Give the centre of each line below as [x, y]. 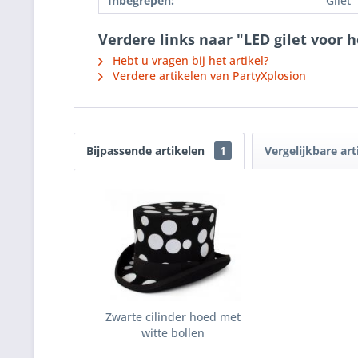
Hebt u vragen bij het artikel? [189, 60]
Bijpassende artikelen [147, 151]
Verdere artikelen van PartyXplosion [208, 76]
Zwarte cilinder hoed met [173, 317]
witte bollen [173, 333]
